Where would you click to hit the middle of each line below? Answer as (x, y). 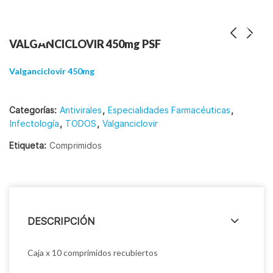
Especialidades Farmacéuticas (169, 110)
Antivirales (81, 110)
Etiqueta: (29, 146)
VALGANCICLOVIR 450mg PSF (85, 44)
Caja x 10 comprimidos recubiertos (93, 253)
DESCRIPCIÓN (61, 222)
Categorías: (34, 110)
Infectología (34, 124)
